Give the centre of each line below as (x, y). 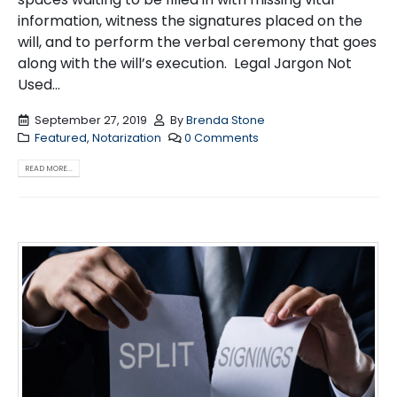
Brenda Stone (226, 120)
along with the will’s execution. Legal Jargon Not (185, 64)
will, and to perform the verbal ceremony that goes (197, 43)
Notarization (126, 137)
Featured (60, 137)
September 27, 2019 (90, 120)
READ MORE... (49, 168)
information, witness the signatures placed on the (190, 21)
